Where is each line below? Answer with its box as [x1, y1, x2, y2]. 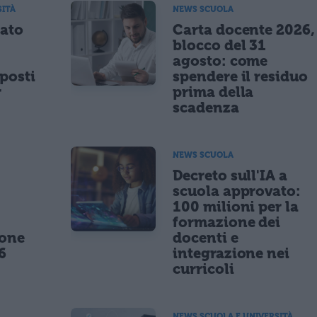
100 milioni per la [173, 197, 299, 215]
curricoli [173, 260, 234, 277]
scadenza [173, 98, 239, 116]
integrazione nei [173, 244, 290, 262]
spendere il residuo [173, 67, 309, 85]
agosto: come [173, 52, 268, 69]
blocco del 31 [173, 36, 267, 54]
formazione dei [173, 213, 281, 231]
